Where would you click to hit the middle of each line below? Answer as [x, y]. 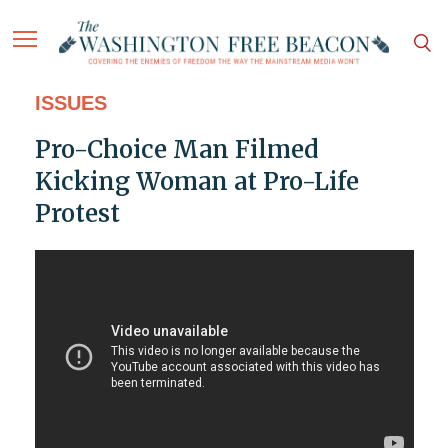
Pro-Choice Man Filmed [176, 150]
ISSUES [70, 103]
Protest [77, 214]
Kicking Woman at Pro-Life [196, 182]
